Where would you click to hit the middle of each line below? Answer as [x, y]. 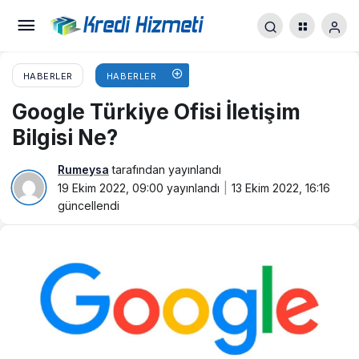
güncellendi [89, 206]
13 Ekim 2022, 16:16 [281, 188]
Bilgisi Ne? [65, 137]
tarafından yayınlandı [165, 169]
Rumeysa [83, 169]
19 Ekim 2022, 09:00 [111, 188]
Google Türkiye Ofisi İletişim [156, 112]
